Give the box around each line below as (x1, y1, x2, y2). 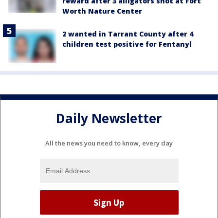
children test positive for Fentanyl (62, 39, 192, 49)
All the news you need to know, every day (45, 139, 173, 148)
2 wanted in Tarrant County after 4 (62, 29, 193, 39)
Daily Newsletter (56, 109, 162, 127)
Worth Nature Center (62, 6, 142, 16)
